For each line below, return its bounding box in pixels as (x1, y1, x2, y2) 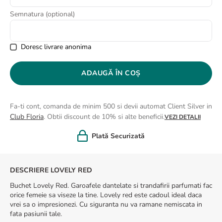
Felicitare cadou (95, 131, 146, 141)
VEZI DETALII (165, 113, 201, 121)
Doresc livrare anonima (21, 42, 91, 52)
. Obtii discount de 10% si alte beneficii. (44, 112, 165, 121)
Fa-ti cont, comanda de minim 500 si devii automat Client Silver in (10, 102, 212, 111)
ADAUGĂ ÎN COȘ (81, 68, 141, 78)
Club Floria (10, 112, 44, 121)
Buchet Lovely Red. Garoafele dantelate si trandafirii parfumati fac (10, 181, 212, 190)
